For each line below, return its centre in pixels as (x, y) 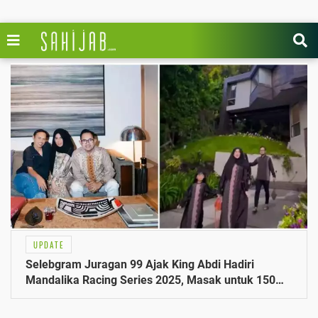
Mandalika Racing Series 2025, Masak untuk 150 (150, 280)
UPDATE (49, 245)
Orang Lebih (57, 296)
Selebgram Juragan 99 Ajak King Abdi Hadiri (140, 265)
